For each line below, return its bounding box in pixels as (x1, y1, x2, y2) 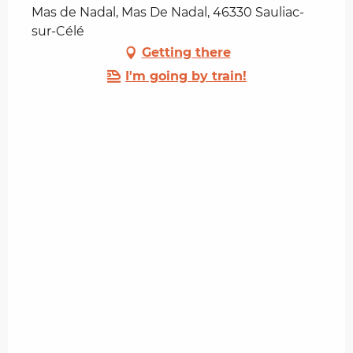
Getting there (141, 45, 231, 61)
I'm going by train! (125, 69, 247, 84)
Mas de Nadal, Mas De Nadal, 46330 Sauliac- (32, 5, 304, 20)
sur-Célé (32, 24, 84, 39)
